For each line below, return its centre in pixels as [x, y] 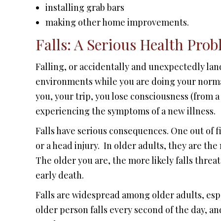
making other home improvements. [117, 22]
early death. [60, 175]
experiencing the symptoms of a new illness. [126, 111]
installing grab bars [85, 7]
